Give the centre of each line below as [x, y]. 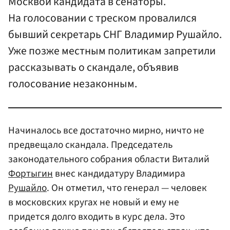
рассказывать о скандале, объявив [93, 67]
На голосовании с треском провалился [102, 18]
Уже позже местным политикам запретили [112, 51]
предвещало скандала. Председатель [90, 145]
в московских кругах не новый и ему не [94, 202]
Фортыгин [31, 173]
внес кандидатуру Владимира [119, 173]
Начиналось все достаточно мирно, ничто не [106, 130]
